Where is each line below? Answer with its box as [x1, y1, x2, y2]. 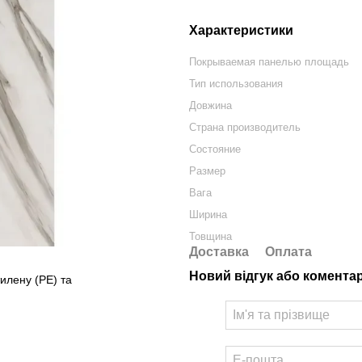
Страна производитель [189, 121, 301, 133]
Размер [189, 165, 225, 177]
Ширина [189, 208, 227, 221]
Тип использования [189, 78, 283, 90]
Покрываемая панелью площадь [189, 56, 349, 68]
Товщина [189, 230, 232, 242]
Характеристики [189, 23, 293, 37]
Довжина [189, 99, 232, 112]
